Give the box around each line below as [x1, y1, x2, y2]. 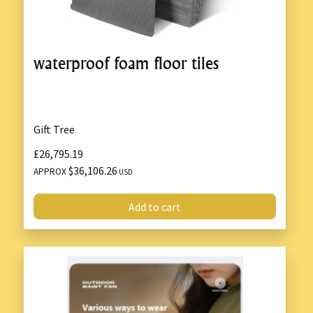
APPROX [34, 166, 68, 178]
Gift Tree [34, 122, 75, 137]
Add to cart [129, 199, 181, 214]
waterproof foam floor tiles [34, 53, 219, 74]
